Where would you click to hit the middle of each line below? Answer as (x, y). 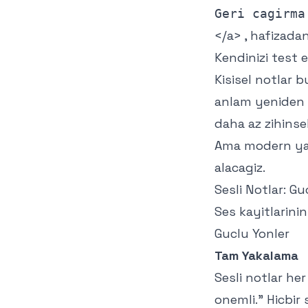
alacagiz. (240, 167)
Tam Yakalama (256, 255)
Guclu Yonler (252, 233)
